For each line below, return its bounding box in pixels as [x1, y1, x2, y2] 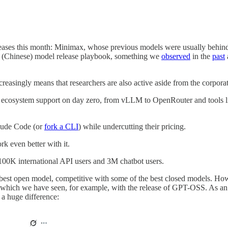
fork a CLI [44, 122, 78, 131]
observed [161, 52, 190, 61]
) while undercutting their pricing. [78, 122, 186, 131]
